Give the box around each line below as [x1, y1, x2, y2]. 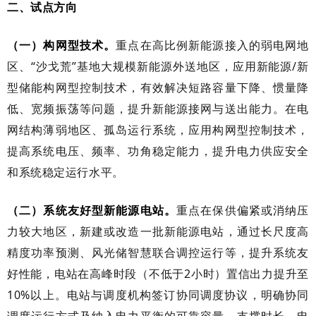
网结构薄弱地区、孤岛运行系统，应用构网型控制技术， [7, 121, 309, 138]
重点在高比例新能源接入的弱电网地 [116, 37, 310, 53]
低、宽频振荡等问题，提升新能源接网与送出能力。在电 [7, 100, 309, 116]
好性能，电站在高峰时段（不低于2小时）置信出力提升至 [7, 265, 309, 281]
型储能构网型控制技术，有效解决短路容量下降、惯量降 [7, 79, 309, 95]
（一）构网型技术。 [7, 37, 116, 53]
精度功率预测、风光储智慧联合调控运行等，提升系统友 [7, 244, 309, 260]
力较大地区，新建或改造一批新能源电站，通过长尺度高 [7, 223, 309, 239]
